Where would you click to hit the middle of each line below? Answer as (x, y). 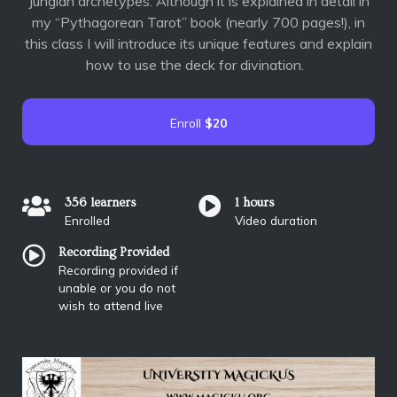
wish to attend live (111, 306)
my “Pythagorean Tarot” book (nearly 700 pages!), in (198, 22)
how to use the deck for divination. (198, 64)
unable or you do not (117, 288)
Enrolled (87, 221)
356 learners (101, 203)
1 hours (255, 203)
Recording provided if (118, 270)
